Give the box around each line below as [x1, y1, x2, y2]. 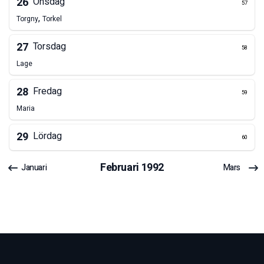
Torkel [42, 14, 62, 25]
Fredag [33, 84, 62, 99]
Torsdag [33, 39, 66, 54]
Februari [100, 160, 139, 176]
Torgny [16, 14, 38, 25]
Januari [21, 161, 47, 174]
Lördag [33, 129, 62, 144]
